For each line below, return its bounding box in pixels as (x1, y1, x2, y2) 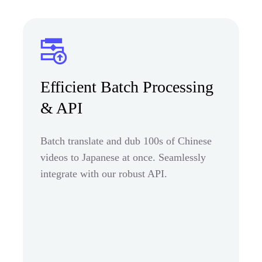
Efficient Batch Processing (40, 77, 213, 96)
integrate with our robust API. (40, 167, 167, 180)
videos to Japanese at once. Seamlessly (40, 151, 206, 163)
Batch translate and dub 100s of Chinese (40, 135, 212, 147)
